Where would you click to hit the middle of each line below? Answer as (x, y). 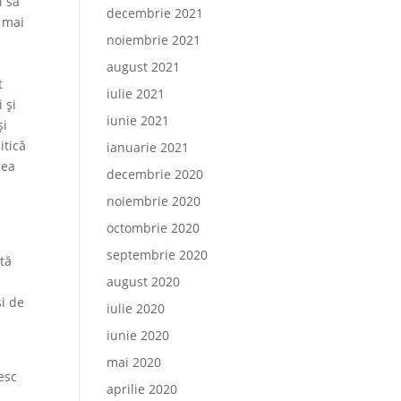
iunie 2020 (138, 335)
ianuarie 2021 (148, 147)
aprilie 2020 (142, 389)
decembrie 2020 (155, 174)
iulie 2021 (136, 94)
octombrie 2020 (154, 228)
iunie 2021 (138, 120)
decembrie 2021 (155, 13)
